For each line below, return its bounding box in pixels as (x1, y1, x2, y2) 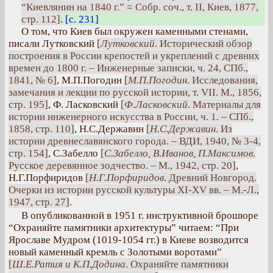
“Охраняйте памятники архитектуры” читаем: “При (9, 222, 239, 233)
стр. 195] (9, 99, 48, 110)
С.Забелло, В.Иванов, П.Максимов (104, 147, 253, 159)
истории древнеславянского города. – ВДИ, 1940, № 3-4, (9, 135, 261, 147)
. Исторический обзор (155, 38, 252, 49)
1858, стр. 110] (9, 123, 74, 135)
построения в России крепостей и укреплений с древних (9, 50, 260, 62)
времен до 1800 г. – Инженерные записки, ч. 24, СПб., (9, 62, 248, 74)
